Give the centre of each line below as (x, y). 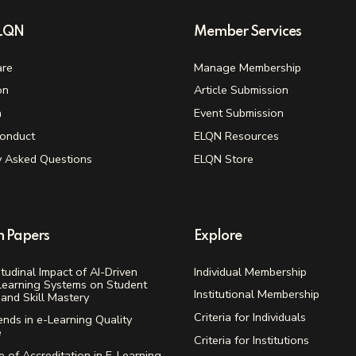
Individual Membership (250, 271)
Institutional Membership (257, 294)
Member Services (248, 31)
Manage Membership (248, 67)
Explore (218, 236)
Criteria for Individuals (250, 317)
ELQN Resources (236, 135)
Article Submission (241, 90)
